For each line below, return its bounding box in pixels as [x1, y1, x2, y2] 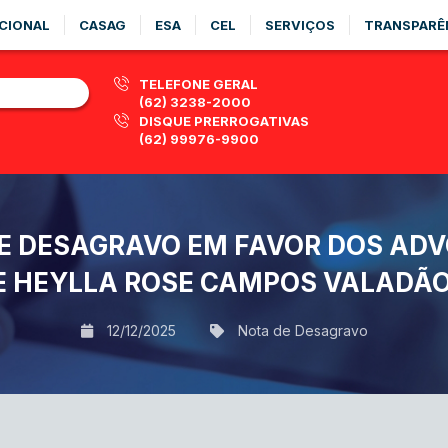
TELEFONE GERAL [139, 76, 258, 92]
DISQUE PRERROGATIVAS [139, 113, 309, 129]
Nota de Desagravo [237, 322, 368, 339]
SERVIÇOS [265, 17, 335, 33]
